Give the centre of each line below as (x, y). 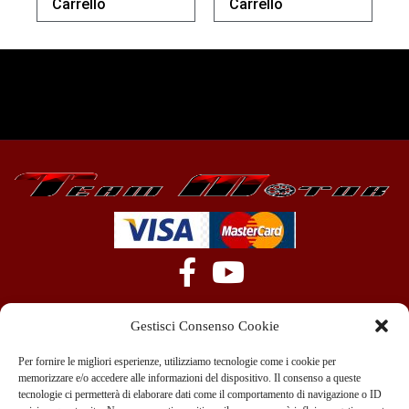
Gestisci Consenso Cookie (204, 325)
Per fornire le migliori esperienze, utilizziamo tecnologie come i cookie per (177, 362)
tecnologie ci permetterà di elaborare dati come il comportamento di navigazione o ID (200, 394)
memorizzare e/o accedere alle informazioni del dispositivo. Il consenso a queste (189, 378)
